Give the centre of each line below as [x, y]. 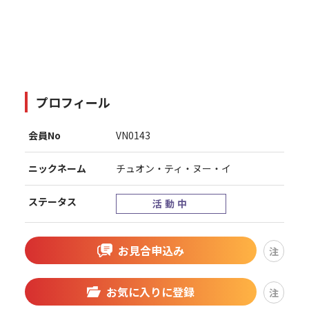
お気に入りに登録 [150, 291]
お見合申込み [151, 250]
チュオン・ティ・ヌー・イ [173, 168]
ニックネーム [57, 168]
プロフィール [73, 102]
